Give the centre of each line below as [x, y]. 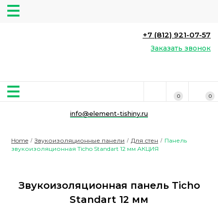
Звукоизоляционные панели [80, 140]
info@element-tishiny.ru [109, 113]
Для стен [145, 140]
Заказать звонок [181, 48]
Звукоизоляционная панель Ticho [109, 186]
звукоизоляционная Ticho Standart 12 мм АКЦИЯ [85, 149]
